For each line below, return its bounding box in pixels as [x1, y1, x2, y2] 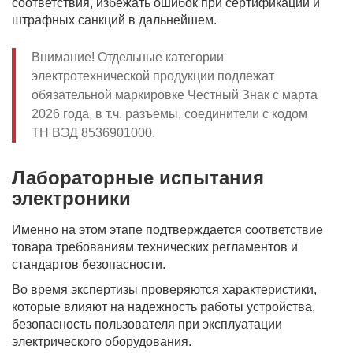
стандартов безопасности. [12, 258, 165, 271]
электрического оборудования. [12, 335, 191, 348]
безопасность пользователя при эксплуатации [12, 318, 282, 331]
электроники [12, 188, 131, 209]
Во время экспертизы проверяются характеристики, [12, 283, 317, 296]
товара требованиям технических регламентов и [12, 240, 298, 254]
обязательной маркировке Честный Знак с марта [32, 88, 318, 102]
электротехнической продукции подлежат [32, 69, 274, 83]
